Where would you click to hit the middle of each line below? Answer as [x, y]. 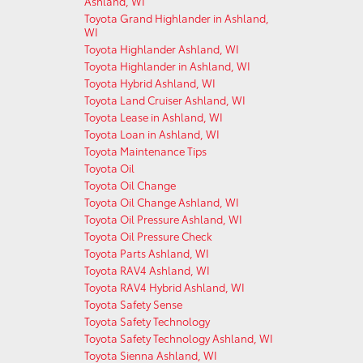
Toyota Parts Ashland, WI [146, 253]
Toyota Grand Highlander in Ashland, [176, 18]
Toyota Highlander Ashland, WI [161, 49]
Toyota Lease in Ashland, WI [153, 117]
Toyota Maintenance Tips [145, 151]
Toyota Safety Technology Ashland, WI [178, 338]
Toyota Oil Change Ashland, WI [161, 202]
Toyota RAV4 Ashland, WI [147, 270]
